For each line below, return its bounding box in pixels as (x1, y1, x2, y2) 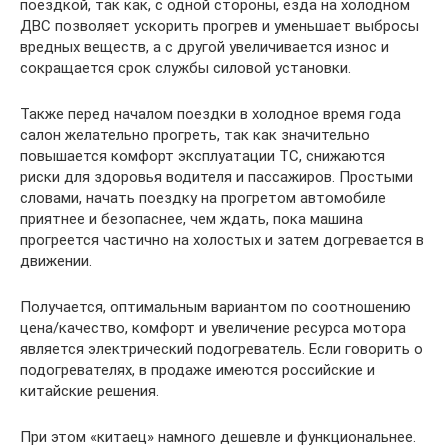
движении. (20, 252, 92, 270)
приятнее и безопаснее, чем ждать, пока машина (20, 210, 363, 228)
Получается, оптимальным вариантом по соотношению (20, 298, 411, 316)
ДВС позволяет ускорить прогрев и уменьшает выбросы (20, 17, 419, 35)
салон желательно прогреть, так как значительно (20, 126, 370, 144)
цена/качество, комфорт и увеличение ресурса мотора (20, 319, 406, 337)
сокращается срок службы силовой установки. (20, 59, 351, 77)
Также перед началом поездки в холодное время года (20, 105, 401, 123)
